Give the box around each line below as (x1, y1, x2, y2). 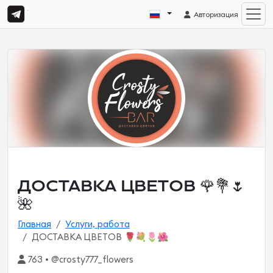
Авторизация (192, 11, 239, 19)
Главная (18, 220, 51, 229)
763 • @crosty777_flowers (26, 255, 133, 264)
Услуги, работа (65, 220, 130, 229)
